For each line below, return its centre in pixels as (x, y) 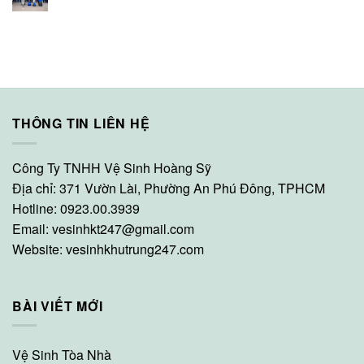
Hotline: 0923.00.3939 (76, 208)
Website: (39, 249)
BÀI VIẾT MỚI (58, 305)
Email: (32, 229)
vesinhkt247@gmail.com (123, 229)
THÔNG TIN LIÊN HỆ (81, 123)
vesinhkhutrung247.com (135, 249)
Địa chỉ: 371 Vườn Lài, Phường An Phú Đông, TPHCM (169, 188)
